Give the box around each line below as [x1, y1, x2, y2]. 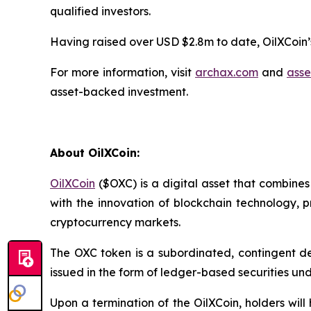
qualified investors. [50, 3, 151, 18]
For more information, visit [50, 65, 195, 79]
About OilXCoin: [50, 145, 140, 160]
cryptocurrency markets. [50, 215, 180, 229]
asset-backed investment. [50, 84, 188, 99]
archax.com [195, 65, 258, 79]
